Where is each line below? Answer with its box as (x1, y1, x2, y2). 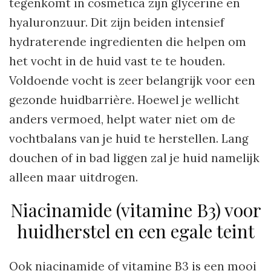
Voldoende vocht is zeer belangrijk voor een (9, 73, 255, 88)
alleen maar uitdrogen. (9, 169, 138, 184)
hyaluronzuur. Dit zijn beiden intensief (9, 15, 224, 30)
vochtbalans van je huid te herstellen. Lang (9, 131, 249, 146)
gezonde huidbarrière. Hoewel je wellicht (9, 92, 240, 107)
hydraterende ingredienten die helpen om (9, 34, 246, 49)
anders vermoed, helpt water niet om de (9, 111, 235, 126)
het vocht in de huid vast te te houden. (9, 53, 225, 68)
